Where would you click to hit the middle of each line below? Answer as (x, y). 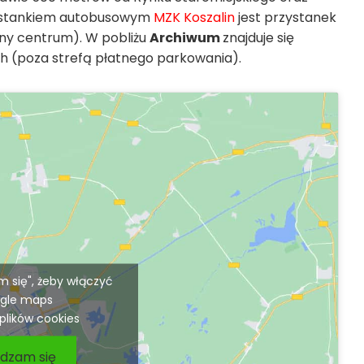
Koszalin (209, 18)
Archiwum (186, 38)
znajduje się (258, 38)
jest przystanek (286, 18)
